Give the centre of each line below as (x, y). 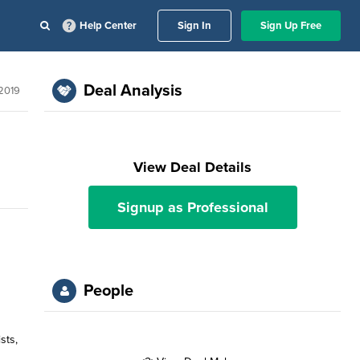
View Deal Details (193, 167)
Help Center (108, 26)
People (109, 291)
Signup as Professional (192, 207)
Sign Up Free (291, 26)
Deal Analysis (133, 91)
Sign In (194, 26)
